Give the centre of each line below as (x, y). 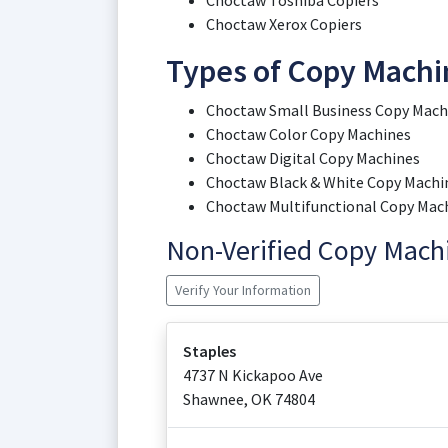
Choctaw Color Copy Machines (308, 134)
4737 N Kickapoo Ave (253, 375)
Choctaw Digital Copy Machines (313, 158)
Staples (209, 351)
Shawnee (213, 399)
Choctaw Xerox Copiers (284, 24)
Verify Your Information (243, 290)
